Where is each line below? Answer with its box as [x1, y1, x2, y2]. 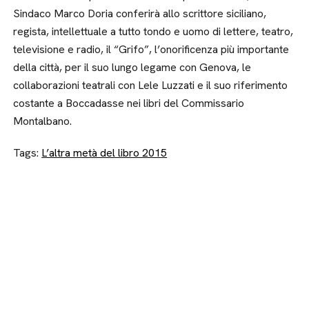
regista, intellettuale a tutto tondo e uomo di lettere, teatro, [13, 24, 294, 39]
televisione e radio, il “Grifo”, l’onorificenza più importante [13, 42, 290, 57]
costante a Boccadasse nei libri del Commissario [13, 96, 245, 110]
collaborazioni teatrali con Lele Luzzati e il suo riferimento [13, 78, 288, 92]
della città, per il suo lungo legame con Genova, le [13, 60, 252, 74]
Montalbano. [13, 114, 72, 128]
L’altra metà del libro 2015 [41, 146, 168, 160]
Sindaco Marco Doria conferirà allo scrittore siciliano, [13, 6, 267, 21]
